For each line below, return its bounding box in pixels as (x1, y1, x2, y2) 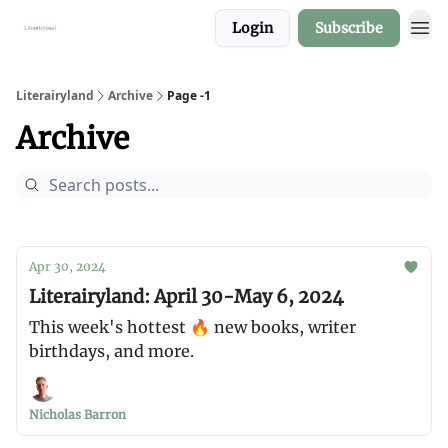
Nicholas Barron (29, 407, 126, 422)
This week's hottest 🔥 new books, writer (29, 317, 356, 337)
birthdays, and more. (29, 341, 194, 361)
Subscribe (315, 19, 383, 37)
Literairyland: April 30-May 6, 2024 (29, 285, 344, 308)
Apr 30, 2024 (29, 259, 106, 274)
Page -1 (167, 87, 211, 104)
